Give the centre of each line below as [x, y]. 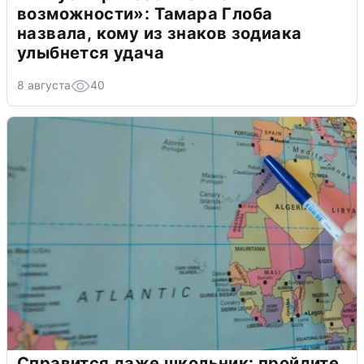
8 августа [44, 85]
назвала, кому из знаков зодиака [160, 34]
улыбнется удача [91, 53]
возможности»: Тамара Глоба [145, 14]
